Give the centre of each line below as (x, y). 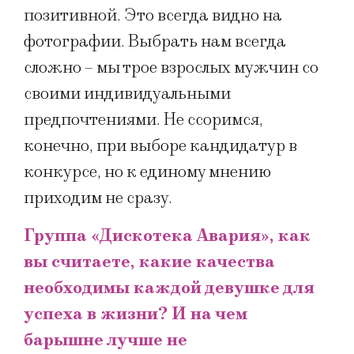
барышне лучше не (105, 340)
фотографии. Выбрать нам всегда (155, 42)
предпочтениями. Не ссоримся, (143, 120)
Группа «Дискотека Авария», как (167, 235)
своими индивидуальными (127, 94)
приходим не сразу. (98, 198)
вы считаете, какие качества (149, 262)
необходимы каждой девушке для (169, 288)
